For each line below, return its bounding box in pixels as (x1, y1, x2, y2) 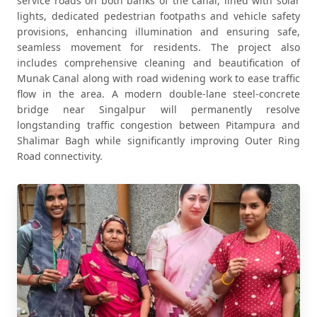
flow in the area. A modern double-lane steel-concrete (17, 87, 300, 100)
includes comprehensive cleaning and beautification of (17, 56, 300, 69)
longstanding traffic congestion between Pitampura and (17, 118, 300, 132)
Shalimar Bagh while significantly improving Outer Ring (17, 134, 300, 147)
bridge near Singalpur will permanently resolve (17, 103, 300, 116)
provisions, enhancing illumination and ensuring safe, (17, 25, 300, 38)
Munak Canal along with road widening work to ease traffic (17, 71, 300, 85)
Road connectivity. (17, 149, 103, 163)
